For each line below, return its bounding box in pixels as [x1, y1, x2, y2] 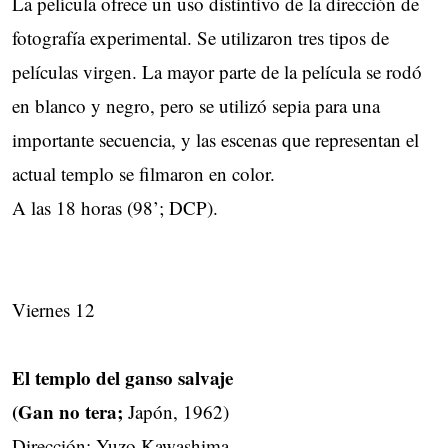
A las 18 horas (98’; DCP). [12, 194, 218, 220]
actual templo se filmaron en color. [12, 160, 275, 186]
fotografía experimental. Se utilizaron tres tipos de [12, 24, 389, 50]
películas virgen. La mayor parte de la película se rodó [12, 58, 422, 84]
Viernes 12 [12, 296, 95, 322]
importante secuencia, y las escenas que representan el [12, 126, 419, 152]
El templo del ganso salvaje [12, 363, 233, 391]
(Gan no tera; [12, 397, 123, 425]
